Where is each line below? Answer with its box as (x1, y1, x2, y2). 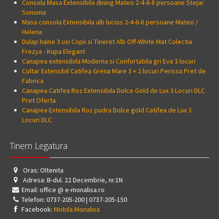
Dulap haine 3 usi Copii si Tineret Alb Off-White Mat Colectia (22, 37, 192, 46)
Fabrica (22, 76, 44, 85)
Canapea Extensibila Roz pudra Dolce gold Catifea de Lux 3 (22, 106, 192, 114)
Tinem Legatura (10, 140, 67, 152)
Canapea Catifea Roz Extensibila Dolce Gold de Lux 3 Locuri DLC (22, 86, 205, 95)
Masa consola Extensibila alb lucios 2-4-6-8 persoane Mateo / (22, 18, 198, 26)
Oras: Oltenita (22, 166, 64, 175)
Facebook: (22, 205, 54, 214)
